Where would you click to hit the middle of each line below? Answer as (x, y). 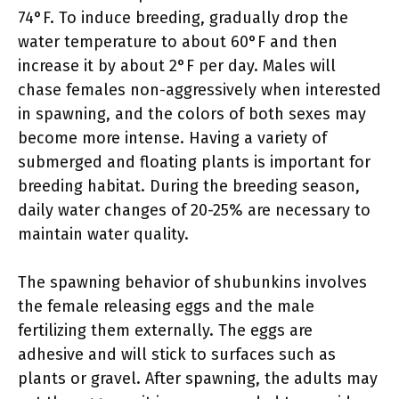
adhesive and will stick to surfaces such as (177, 354)
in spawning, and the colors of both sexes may (192, 114)
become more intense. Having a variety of (172, 138)
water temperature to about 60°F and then (178, 41)
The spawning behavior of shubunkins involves (192, 282)
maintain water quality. (103, 234)
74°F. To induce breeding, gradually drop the (183, 17)
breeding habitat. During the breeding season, (189, 186)
